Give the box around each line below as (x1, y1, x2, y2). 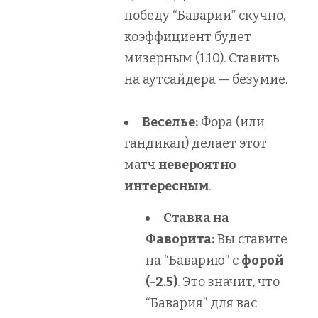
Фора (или (198, 114, 265, 130)
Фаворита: (146, 231, 214, 247)
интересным (124, 177, 209, 194)
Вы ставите (214, 231, 287, 247)
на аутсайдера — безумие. (124, 71, 287, 87)
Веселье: (142, 114, 198, 130)
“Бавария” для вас (146, 295, 257, 311)
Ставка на (163, 209, 229, 226)
